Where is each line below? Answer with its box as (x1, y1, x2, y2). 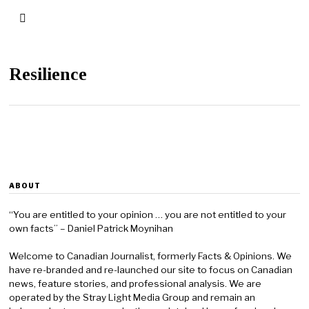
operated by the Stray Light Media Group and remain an (9, 292, 256, 303)
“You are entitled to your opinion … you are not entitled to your (9, 209, 287, 220)
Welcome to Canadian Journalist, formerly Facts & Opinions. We (9, 250, 292, 261)
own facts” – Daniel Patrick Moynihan (9, 223, 174, 234)
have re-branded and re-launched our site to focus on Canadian (9, 264, 293, 275)
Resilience (9, 64, 88, 84)
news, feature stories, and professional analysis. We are (9, 278, 262, 289)
